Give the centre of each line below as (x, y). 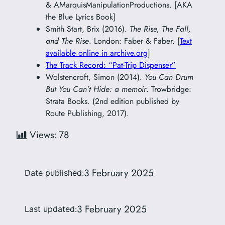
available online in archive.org (96, 53)
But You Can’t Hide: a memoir (96, 89)
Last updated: (50, 209)
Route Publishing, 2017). (87, 113)
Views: (43, 134)
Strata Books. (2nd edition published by (112, 101)
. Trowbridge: (168, 89)
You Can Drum (169, 77)
